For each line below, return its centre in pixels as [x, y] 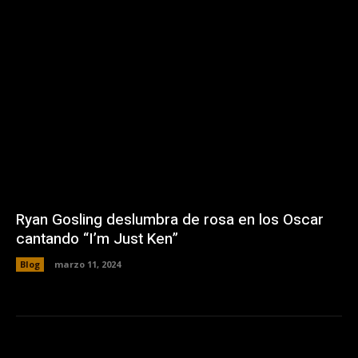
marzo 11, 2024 [88, 265]
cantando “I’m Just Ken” [97, 239]
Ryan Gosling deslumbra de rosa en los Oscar [170, 220]
